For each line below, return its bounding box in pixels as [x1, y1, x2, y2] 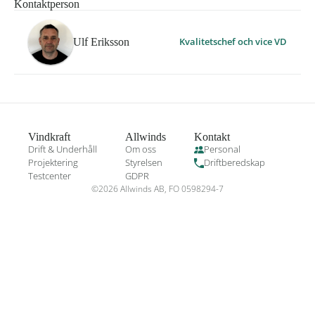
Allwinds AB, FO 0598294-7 [118, 183, 224, 195]
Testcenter [28, 169, 71, 183]
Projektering [28, 156, 78, 169]
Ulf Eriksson [73, 35, 129, 48]
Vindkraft [28, 131, 70, 143]
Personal [204, 143, 240, 156]
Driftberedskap [204, 156, 265, 169]
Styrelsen [125, 156, 162, 169]
